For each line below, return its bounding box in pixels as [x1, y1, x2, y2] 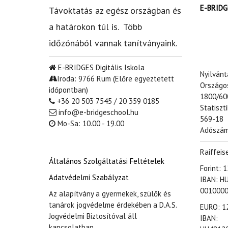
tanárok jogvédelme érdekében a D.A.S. [49, 199, 177, 210]
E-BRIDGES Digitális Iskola [56, 62, 145, 72]
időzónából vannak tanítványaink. [49, 37, 182, 49]
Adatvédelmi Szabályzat [49, 172, 129, 182]
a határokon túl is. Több [49, 20, 142, 33]
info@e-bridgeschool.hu [56, 107, 138, 117]
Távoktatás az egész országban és [49, 4, 181, 16]
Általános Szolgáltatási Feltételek [49, 156, 164, 166]
